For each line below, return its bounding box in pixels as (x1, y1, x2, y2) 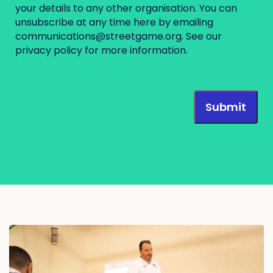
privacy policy (15, 43, 82, 57)
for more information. (82, 43, 188, 57)
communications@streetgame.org (15, 29, 182, 43)
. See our (182, 29, 222, 43)
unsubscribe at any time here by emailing (15, 15, 213, 29)
